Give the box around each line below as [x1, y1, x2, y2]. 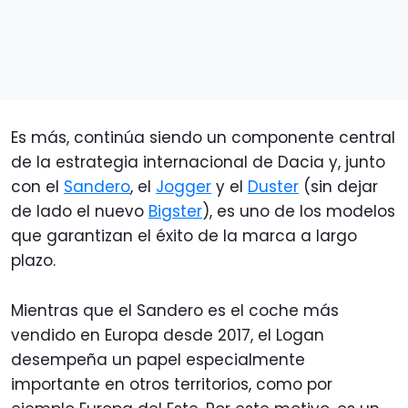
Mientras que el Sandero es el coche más [11, 300, 339, 322]
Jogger [156, 176, 211, 199]
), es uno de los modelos [202, 200, 395, 223]
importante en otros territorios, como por [11, 373, 332, 396]
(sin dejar [299, 176, 378, 199]
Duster [248, 176, 299, 199]
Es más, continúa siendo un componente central [11, 127, 395, 149]
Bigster [148, 200, 202, 223]
